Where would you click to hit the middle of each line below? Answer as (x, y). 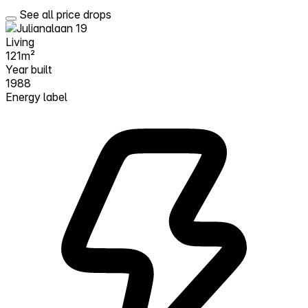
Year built (29, 69)
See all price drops (65, 14)
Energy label (36, 97)
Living (20, 42)
